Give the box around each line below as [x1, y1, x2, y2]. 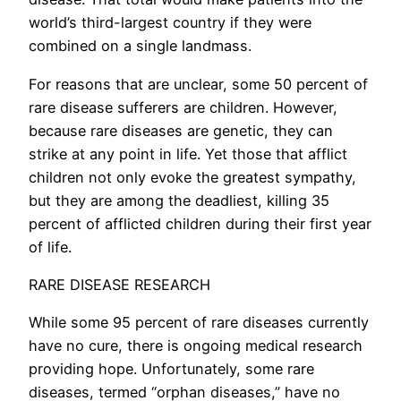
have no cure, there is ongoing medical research [29, 337, 363, 355]
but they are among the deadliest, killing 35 [29, 191, 329, 209]
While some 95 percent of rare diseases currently [29, 313, 369, 332]
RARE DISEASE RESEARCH [29, 275, 210, 294]
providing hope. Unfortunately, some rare [29, 360, 314, 379]
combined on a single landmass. [29, 37, 252, 55]
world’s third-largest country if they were [29, 13, 311, 32]
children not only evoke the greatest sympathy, [29, 167, 356, 186]
